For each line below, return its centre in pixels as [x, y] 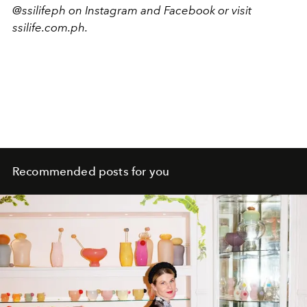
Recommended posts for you [91, 172]
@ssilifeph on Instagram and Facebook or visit [132, 11]
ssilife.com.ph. [50, 28]
